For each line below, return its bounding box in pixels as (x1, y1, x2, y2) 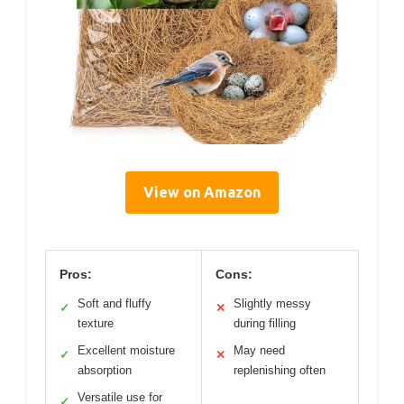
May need (234, 344, 285, 358)
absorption (78, 363, 132, 378)
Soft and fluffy (78, 297, 151, 311)
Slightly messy (234, 297, 311, 311)
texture (78, 317, 114, 331)
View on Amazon (143, 184, 261, 201)
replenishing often (234, 363, 326, 378)
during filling (234, 317, 296, 331)
